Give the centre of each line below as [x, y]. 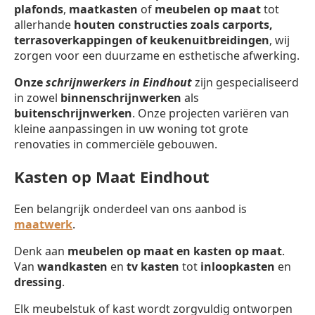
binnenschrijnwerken [121, 97]
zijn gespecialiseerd [245, 82]
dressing [38, 282]
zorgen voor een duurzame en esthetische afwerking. [157, 55]
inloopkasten [238, 266]
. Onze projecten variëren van [211, 113]
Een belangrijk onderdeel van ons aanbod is [130, 208]
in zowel [37, 97]
